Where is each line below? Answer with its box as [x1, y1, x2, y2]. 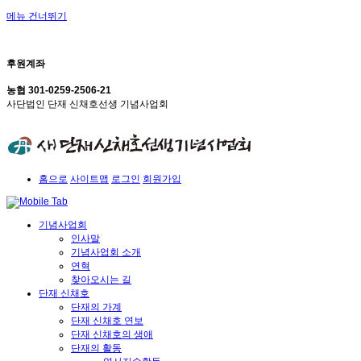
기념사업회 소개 [71, 247, 141, 259]
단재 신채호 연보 [71, 315, 143, 327]
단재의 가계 [71, 301, 122, 313]
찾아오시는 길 [71, 274, 131, 286]
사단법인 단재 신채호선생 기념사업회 [6, 98, 168, 110]
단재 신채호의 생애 [71, 329, 153, 341]
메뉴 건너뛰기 [6, 10, 67, 22]
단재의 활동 [71, 342, 122, 355]
